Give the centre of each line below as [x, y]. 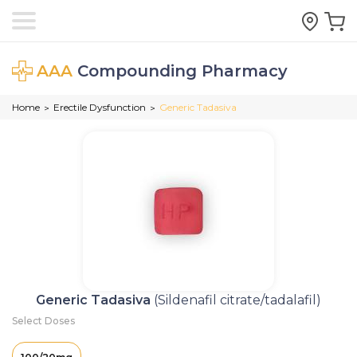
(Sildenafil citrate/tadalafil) [237, 300]
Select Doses [43, 321]
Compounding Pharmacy [180, 71]
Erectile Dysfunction [100, 107]
